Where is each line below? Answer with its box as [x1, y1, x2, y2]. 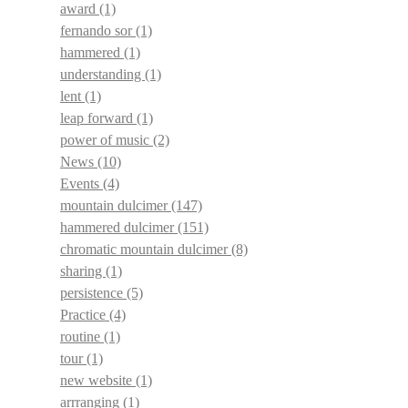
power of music [60, 132, 153, 148]
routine [60, 329, 104, 345]
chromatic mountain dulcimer [60, 241, 231, 258]
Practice [60, 307, 109, 323]
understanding [60, 66, 145, 83]
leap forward [60, 110, 137, 127]
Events [60, 176, 103, 192]
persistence [60, 285, 127, 301]
